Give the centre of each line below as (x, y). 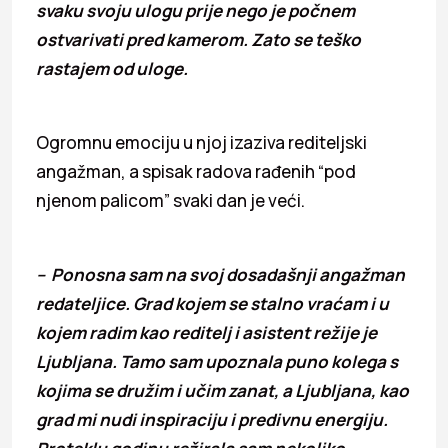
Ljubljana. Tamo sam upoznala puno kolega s (217, 361)
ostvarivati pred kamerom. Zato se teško (198, 39)
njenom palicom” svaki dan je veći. (170, 200)
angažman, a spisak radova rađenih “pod (196, 171)
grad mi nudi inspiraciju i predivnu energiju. (212, 419)
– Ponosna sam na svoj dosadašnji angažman (220, 274)
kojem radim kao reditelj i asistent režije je (206, 332)
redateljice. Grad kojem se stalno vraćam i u (212, 303)
